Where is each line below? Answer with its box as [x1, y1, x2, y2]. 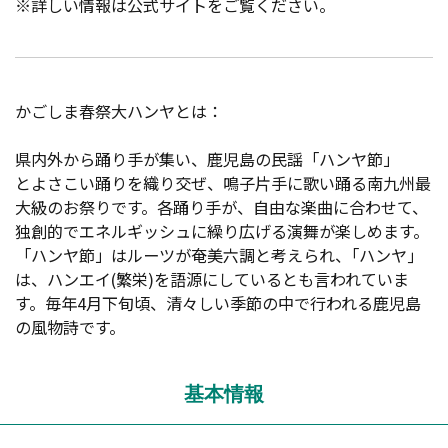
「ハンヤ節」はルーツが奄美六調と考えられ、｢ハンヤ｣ [15, 243, 415, 268]
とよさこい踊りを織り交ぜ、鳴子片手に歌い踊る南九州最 [15, 171, 431, 196]
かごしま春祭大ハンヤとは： [15, 99, 223, 124]
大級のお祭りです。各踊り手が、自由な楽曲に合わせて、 [15, 195, 428, 220]
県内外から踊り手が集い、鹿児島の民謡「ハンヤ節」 [15, 147, 399, 172]
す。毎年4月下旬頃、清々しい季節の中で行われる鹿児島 [15, 291, 421, 316]
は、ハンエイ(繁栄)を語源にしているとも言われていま [15, 267, 409, 292]
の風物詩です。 [15, 315, 125, 340]
